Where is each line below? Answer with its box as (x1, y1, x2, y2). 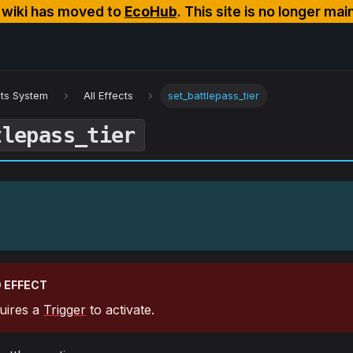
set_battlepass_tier (168, 90, 260, 102)
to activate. (86, 302, 154, 318)
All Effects (83, 90, 133, 102)
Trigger (43, 302, 86, 318)
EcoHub (124, 3, 177, 20)
